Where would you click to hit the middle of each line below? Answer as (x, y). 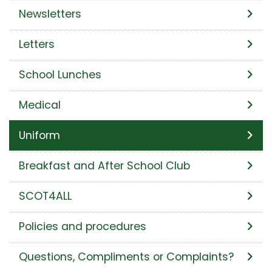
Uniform (39, 135)
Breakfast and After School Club (104, 165)
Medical (40, 105)
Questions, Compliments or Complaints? (126, 257)
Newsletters (50, 14)
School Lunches (60, 74)
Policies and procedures (83, 226)
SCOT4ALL (45, 196)
